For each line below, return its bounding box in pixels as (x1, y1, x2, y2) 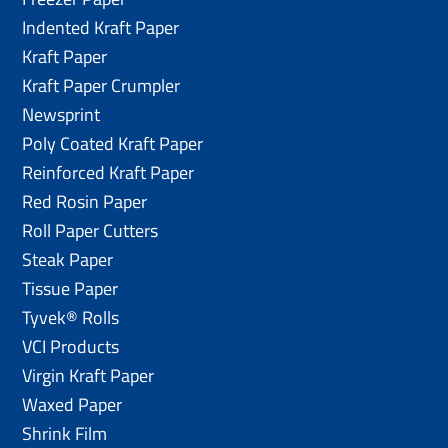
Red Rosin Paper (22, 187, 148, 215)
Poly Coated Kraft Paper (22, 129, 204, 157)
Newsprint (22, 100, 101, 128)
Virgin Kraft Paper (22, 361, 155, 389)
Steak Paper (22, 245, 114, 273)
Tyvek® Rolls (22, 303, 120, 331)
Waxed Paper (22, 390, 123, 418)
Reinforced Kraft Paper (22, 158, 195, 186)
